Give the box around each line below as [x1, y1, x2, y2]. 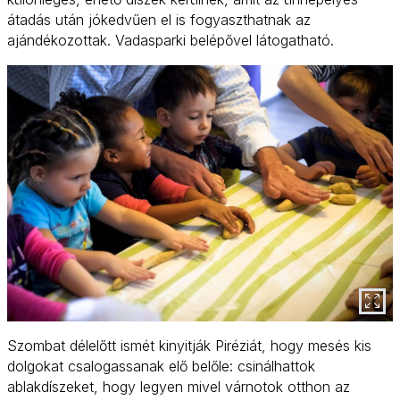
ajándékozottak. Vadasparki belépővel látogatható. [7, 31, 334, 50]
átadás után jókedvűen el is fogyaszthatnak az [7, 11, 311, 29]
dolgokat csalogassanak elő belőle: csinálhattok [7, 357, 315, 376]
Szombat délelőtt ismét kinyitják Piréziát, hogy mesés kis [7, 337, 371, 355]
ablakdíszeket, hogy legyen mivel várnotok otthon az [7, 378, 350, 396]
